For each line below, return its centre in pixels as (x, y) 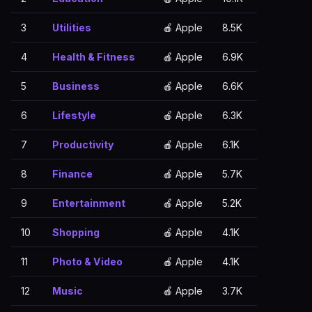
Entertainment (89, 203)
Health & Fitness (94, 57)
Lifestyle (74, 115)
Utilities (72, 28)
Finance (72, 174)
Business (76, 86)
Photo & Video (87, 262)
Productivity (83, 145)
